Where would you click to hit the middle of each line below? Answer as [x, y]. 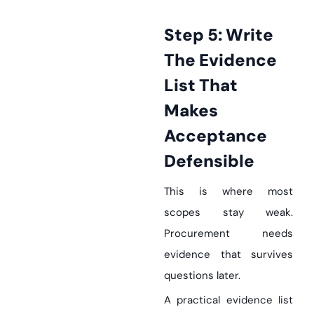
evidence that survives [228, 254]
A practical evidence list [228, 300]
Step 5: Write [169, 35]
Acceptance [216, 136]
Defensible [209, 161]
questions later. [202, 275]
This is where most [228, 191]
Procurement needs [228, 233]
